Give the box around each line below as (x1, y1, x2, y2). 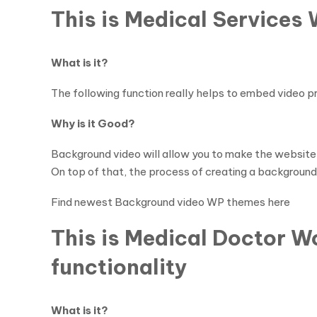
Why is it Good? (51, 117, 135, 130)
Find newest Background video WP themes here (51, 195, 290, 209)
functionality (51, 254, 188, 280)
